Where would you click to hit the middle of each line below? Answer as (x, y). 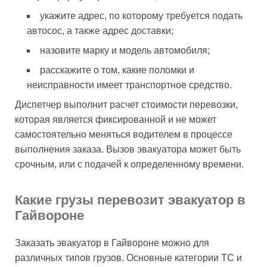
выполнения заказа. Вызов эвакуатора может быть (128, 149)
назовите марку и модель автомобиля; (125, 50)
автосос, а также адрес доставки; (100, 30)
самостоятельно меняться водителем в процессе (124, 134)
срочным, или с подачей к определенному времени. (129, 164)
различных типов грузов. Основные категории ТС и (128, 257)
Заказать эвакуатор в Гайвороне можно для (112, 243)
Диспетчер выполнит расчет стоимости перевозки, (126, 104)
